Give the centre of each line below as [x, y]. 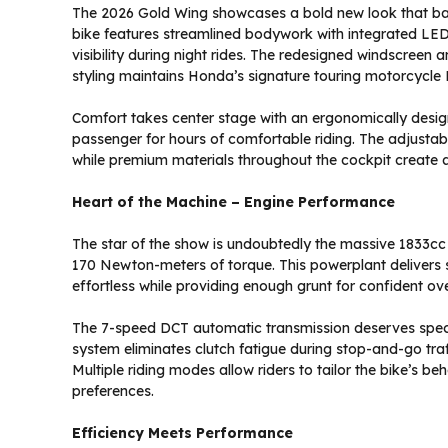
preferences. [113, 391]
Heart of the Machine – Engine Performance [233, 202]
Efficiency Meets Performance [182, 433]
